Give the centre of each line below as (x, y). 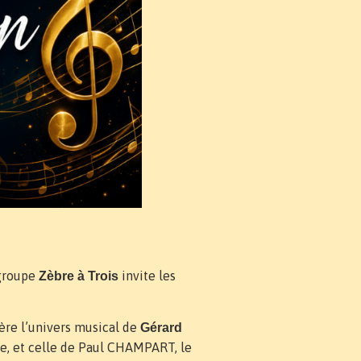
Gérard (161, 328)
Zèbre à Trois (79, 276)
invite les (147, 276)
